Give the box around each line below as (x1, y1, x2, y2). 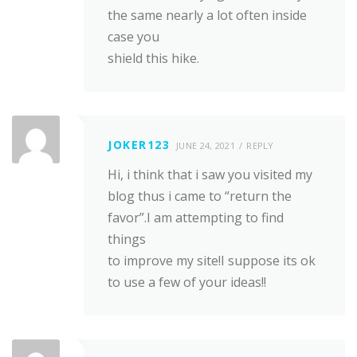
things (108, 230, 146, 249)
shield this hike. (108, 49, 199, 67)
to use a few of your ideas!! (108, 273, 266, 292)
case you (108, 28, 159, 45)
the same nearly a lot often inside (108, 6, 307, 24)
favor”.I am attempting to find (108, 209, 284, 227)
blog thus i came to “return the (108, 187, 292, 206)
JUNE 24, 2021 (176, 139, 235, 152)
